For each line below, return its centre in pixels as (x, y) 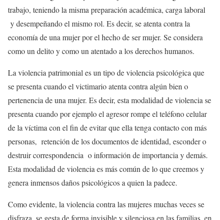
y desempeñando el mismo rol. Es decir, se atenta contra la (99, 23)
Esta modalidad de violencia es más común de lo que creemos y (106, 169)
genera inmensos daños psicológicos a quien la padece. (93, 182)
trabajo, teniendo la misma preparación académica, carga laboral (107, 10)
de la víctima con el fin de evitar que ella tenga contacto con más (107, 127)
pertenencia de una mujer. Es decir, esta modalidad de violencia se (110, 100)
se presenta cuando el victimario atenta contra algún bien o (98, 86)
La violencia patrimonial (46, 72)
